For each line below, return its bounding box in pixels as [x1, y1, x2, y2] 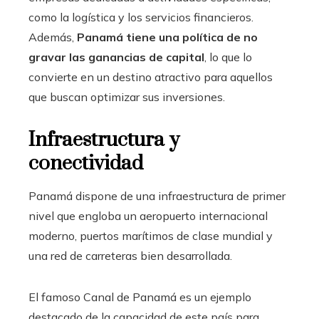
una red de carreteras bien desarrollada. [28, 248, 232, 263]
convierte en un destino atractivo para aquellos [28, 69, 273, 84]
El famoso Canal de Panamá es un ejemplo [28, 289, 251, 304]
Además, [28, 29, 77, 44]
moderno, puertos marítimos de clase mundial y [28, 228, 273, 243]
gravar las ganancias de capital [28, 49, 204, 64]
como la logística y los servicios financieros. [28, 9, 253, 24]
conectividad [28, 150, 143, 176]
